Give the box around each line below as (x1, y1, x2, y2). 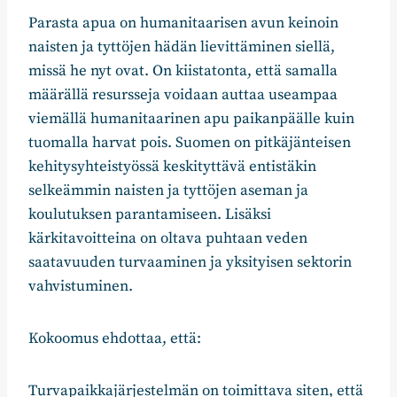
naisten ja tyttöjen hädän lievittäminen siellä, (28, 37, 335, 58)
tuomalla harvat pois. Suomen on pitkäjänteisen (28, 133, 351, 153)
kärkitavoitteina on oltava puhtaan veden (28, 229, 307, 249)
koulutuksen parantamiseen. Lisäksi (28, 205, 271, 225)
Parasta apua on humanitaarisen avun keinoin (28, 13, 339, 34)
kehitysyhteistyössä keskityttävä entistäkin (28, 157, 316, 177)
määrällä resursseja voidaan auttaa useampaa (28, 85, 338, 105)
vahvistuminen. (28, 276, 133, 297)
